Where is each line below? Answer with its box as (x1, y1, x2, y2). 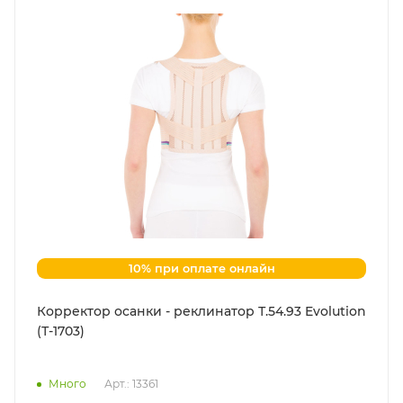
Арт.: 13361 (104, 377, 158, 391)
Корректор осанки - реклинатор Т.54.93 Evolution (37, 303, 366, 320)
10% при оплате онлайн (128, 261, 275, 275)
